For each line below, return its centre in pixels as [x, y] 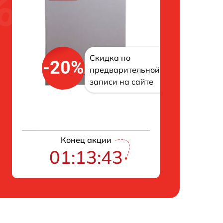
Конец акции [86, 140]
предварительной [125, 69]
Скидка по [110, 57]
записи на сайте [121, 81]
